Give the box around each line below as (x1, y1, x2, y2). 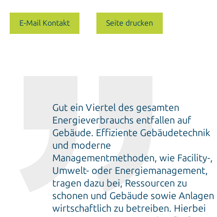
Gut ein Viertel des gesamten (52, 101, 179, 113)
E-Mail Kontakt (19, 18, 70, 28)
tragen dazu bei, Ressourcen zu (52, 177, 187, 189)
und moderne (52, 139, 111, 151)
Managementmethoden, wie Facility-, (52, 152, 213, 164)
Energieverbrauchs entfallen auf (52, 114, 191, 126)
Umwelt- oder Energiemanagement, (52, 164, 208, 176)
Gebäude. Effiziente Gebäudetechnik (52, 126, 210, 139)
